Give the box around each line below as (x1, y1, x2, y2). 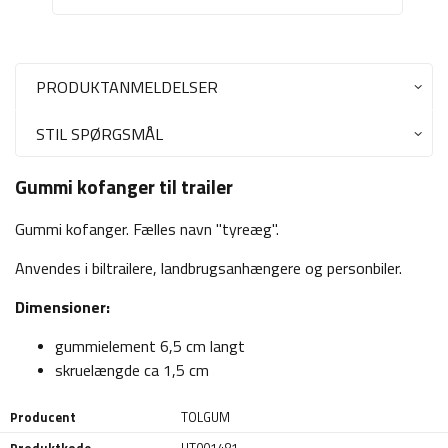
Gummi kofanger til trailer (15, 172, 233, 203)
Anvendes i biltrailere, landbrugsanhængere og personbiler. (15, 256, 402, 281)
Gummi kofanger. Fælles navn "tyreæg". (15, 217, 279, 242)
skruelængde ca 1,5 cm (55, 358, 209, 383)
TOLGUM (181, 407, 231, 428)
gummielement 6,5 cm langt (55, 334, 245, 359)
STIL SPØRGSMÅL (36, 121, 163, 147)
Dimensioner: (15, 295, 110, 320)
